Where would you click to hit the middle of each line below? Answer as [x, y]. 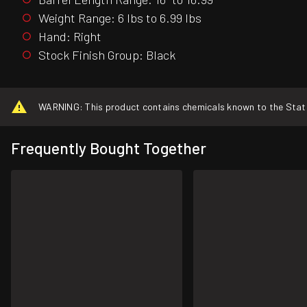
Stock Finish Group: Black [107, 54]
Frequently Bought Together [109, 148]
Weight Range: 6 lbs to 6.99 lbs [120, 17]
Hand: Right [70, 36]
